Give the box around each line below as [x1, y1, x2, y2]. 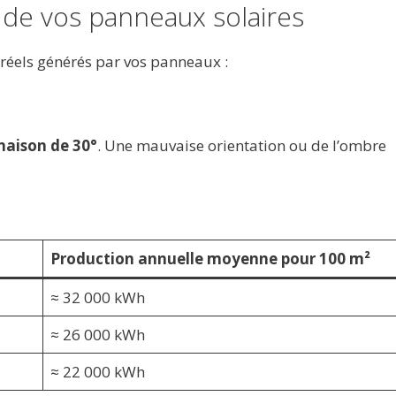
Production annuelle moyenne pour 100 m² [50, 248, 370, 270]
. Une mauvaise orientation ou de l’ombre [96, 134, 386, 156]
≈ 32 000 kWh [50, 287, 145, 308]
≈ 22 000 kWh [50, 362, 145, 383]
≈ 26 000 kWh [50, 324, 145, 346]
